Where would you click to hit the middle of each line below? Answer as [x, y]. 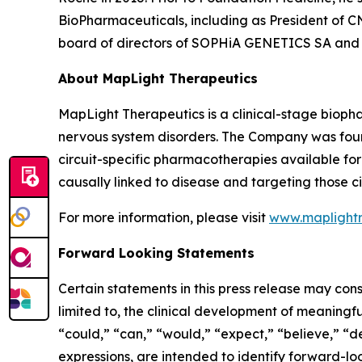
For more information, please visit [164, 217]
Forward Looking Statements [156, 253]
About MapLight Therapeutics [158, 78]
